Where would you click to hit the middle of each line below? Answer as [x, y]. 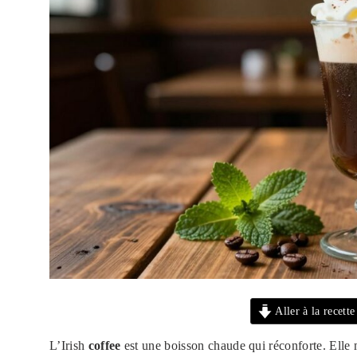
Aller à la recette [314, 311]
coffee [104, 346]
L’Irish [69, 346]
